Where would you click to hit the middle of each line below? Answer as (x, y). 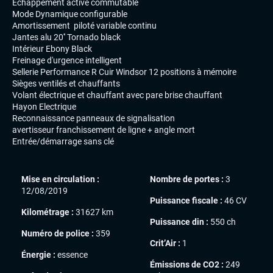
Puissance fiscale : (186, 201)
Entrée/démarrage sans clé (63, 142)
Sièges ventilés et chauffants (66, 84)
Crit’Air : (165, 243)
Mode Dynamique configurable (70, 14)
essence (72, 255)
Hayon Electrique (44, 107)
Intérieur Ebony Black (52, 49)
